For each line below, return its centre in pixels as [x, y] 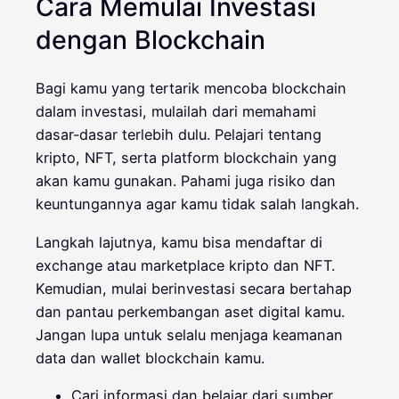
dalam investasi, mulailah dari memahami [176, 112]
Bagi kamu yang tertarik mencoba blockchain [191, 89]
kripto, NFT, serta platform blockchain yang [186, 158]
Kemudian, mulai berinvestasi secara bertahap [194, 288]
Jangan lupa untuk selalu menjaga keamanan [189, 334]
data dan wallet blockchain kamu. [150, 358]
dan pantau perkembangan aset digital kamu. [190, 311]
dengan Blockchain [151, 39]
